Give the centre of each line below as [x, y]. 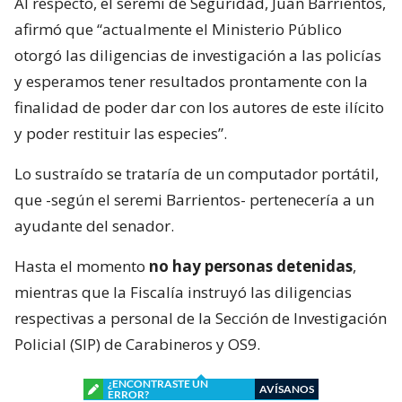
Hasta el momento [82, 266]
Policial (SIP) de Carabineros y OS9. [137, 344]
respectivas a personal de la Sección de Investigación [201, 318]
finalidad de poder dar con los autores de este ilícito [199, 107]
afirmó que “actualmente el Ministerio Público [178, 29]
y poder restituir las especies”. [121, 133]
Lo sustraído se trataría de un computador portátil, [197, 173]
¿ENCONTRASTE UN [158, 383]
